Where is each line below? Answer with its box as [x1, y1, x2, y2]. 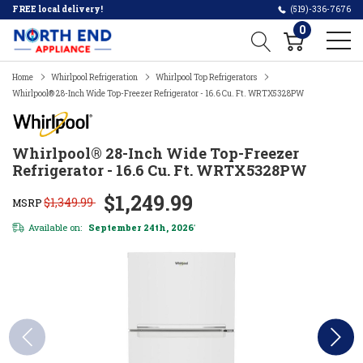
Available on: [28, 220, 82, 233]
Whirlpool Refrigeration [51, 72, 138, 83]
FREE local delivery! [12, 4, 103, 15]
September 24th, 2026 [86, 220, 194, 233]
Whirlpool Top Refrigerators [156, 72, 257, 83]
